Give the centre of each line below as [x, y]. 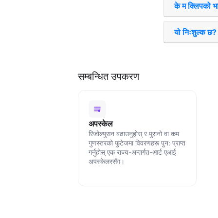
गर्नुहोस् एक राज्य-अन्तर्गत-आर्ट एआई [132, 153]
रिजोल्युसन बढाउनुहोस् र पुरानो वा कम [134, 134]
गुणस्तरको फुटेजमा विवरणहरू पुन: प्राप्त [137, 143]
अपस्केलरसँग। [106, 162]
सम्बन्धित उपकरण [109, 76]
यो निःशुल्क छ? [195, 32]
